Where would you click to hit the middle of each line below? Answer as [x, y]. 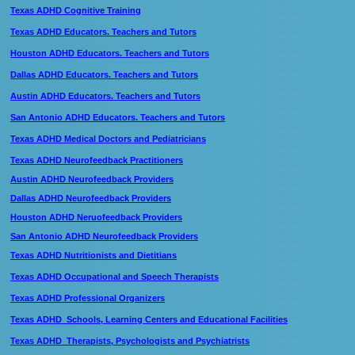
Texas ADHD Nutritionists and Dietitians [94, 255]
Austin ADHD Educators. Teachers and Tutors [105, 96]
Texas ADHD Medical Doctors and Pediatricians [108, 139]
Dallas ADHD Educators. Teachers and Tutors [104, 74]
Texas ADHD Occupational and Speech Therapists [115, 277]
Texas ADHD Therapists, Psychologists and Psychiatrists [130, 341]
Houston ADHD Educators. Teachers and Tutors [110, 53]
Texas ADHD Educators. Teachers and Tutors [103, 32]
